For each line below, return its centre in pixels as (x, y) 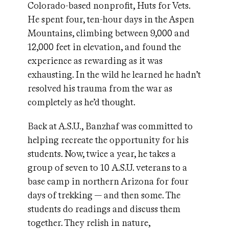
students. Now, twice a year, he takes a (102, 154)
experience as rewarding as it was (95, 61)
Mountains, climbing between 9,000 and (109, 33)
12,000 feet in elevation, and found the (104, 47)
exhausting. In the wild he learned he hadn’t (114, 75)
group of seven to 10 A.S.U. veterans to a (107, 168)
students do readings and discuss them (104, 209)
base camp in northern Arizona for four (108, 181)
